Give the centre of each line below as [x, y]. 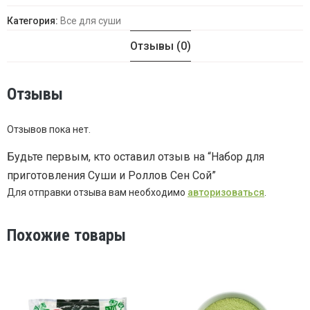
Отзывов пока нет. [49, 129]
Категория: [34, 21]
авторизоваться [226, 192]
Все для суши [91, 21]
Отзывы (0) [161, 46]
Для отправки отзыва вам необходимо [97, 192]
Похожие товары [66, 235]
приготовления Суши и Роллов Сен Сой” [111, 175]
